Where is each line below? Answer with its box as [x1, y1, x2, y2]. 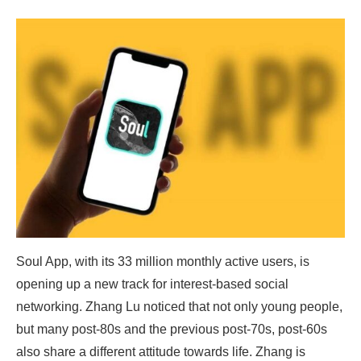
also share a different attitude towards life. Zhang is [16, 344, 305, 359]
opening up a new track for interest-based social [16, 276, 288, 291]
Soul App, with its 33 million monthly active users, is [16, 254, 309, 268]
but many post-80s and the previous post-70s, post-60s [16, 322, 327, 336]
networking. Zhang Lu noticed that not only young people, [16, 299, 342, 313]
